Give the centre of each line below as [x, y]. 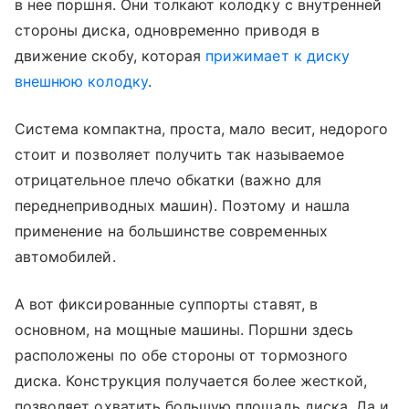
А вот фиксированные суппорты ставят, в [166, 304]
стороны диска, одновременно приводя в [167, 31]
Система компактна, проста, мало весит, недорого [202, 129]
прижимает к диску [278, 56]
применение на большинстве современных [171, 231]
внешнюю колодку [81, 82]
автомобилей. [65, 257]
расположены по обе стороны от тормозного [181, 356]
